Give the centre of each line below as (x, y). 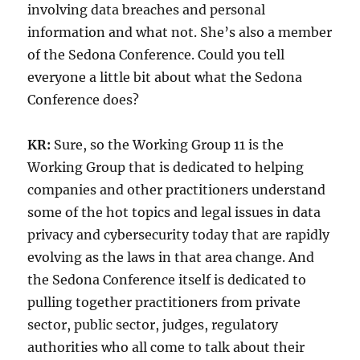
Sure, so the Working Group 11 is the (169, 144)
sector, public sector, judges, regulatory (153, 324)
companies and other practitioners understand (177, 189)
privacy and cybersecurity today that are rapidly (179, 234)
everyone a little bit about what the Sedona (165, 77)
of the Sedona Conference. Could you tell (156, 54)
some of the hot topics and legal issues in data (174, 212)
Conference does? (84, 99)
